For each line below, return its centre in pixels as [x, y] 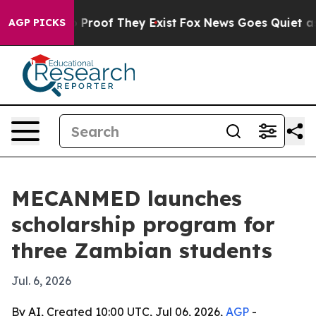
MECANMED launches [127, 198]
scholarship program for [143, 224]
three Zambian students [142, 250]
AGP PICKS [37, 23]
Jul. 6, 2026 [41, 281]
